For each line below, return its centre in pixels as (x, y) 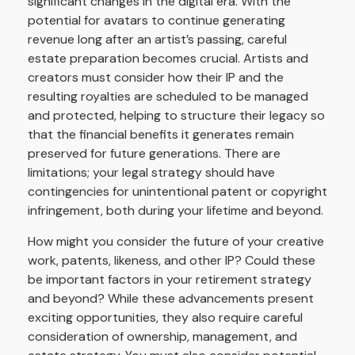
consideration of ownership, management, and (162, 337)
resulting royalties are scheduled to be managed (168, 97)
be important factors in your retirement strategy (170, 280)
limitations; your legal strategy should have (151, 173)
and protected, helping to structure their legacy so (176, 116)
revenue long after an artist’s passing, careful (157, 40)
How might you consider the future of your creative (176, 242)
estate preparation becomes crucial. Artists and (168, 59)
